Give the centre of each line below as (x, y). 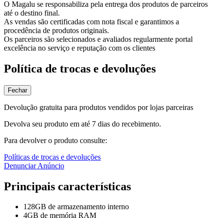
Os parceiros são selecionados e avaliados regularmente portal (98, 39)
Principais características (67, 186)
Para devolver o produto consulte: (55, 140)
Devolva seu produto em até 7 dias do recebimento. (82, 124)
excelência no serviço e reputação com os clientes (80, 48)
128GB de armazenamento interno (76, 207)
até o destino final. (32, 13)
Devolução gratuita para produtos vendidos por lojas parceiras (99, 107)
